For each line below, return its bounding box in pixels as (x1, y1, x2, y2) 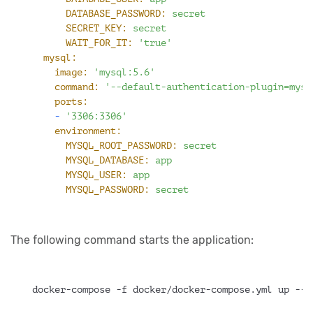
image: (54, 66, 88, 78)
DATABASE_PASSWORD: (66, 8, 166, 19)
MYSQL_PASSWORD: (66, 184, 150, 195)
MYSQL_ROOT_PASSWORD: (66, 140, 177, 151)
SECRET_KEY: (66, 22, 127, 34)
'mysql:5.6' (94, 66, 155, 78)
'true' (138, 37, 172, 48)
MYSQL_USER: (66, 169, 127, 180)
